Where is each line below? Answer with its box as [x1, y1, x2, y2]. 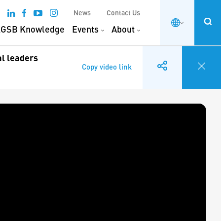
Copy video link [82, 62, 132, 71]
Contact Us [107, 8, 140, 17]
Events [72, 24, 99, 35]
